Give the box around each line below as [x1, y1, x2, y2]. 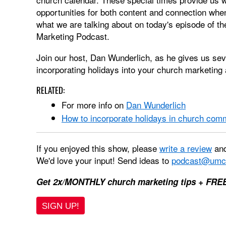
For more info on [62, 98, 126, 111]
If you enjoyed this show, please [36, 142, 159, 154]
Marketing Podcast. [36, 30, 109, 42]
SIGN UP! [42, 201, 79, 211]
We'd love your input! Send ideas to [36, 154, 172, 166]
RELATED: [36, 84, 65, 96]
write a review [159, 142, 212, 154]
